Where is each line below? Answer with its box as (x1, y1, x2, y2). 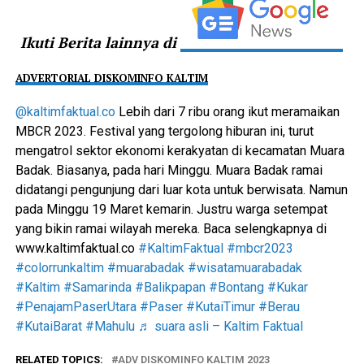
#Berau (258, 298, 300, 314)
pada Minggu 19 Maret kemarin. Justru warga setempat (15, 201, 327, 217)
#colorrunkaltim (15, 259, 104, 275)
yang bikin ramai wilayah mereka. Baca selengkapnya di (15, 220, 327, 236)
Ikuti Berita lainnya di (20, 32, 181, 52)
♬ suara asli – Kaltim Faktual (137, 318, 303, 334)
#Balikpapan (134, 279, 206, 295)
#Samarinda (63, 279, 132, 295)
